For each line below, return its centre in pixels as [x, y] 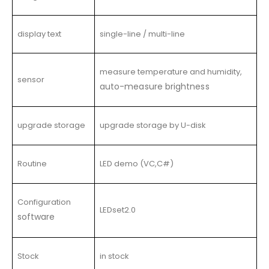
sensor [31, 80]
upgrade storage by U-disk [153, 125]
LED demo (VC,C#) [137, 164]
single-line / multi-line [142, 34]
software [36, 217]
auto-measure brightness [155, 87]
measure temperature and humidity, [171, 72]
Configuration [44, 202]
